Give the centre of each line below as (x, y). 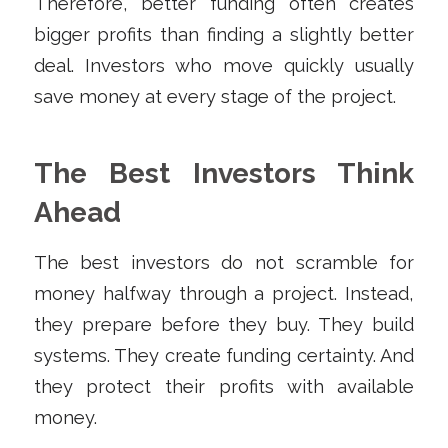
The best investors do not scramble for (224, 263)
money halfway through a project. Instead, (224, 294)
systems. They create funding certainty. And (224, 356)
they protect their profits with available (224, 387)
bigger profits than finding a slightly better (224, 34)
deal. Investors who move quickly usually (224, 65)
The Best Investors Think (224, 173)
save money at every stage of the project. (214, 96)
